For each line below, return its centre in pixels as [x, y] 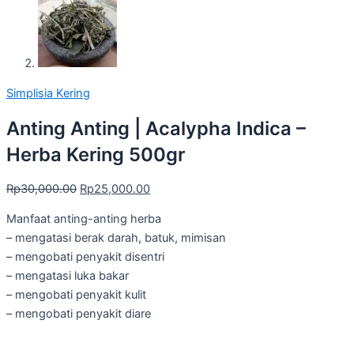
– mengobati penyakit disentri [85, 257]
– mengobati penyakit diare [79, 314]
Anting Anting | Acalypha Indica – [156, 129]
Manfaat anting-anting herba [84, 219]
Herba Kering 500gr [96, 155]
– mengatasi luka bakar [68, 276]
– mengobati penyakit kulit [76, 295]
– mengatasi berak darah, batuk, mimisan [116, 238]
